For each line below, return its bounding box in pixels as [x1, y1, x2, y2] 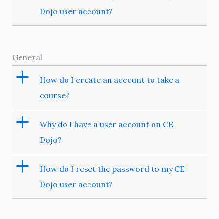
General [12, 52, 42, 63]
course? [39, 90, 69, 101]
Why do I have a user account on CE [39, 119, 173, 130]
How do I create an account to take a [39, 75, 179, 85]
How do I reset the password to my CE [39, 164, 185, 174]
